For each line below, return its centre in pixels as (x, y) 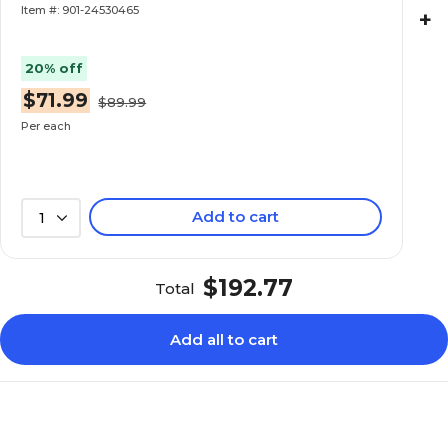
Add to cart (236, 216)
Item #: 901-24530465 (80, 10)
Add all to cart (224, 339)
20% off (54, 67)
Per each (46, 126)
